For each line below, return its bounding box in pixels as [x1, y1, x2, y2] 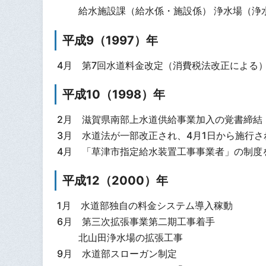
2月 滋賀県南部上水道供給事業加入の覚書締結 [56, 113, 262, 125]
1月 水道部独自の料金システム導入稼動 [56, 199, 233, 212]
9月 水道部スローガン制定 [56, 248, 177, 260]
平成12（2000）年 [62, 173, 168, 188]
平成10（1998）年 [62, 87, 165, 102]
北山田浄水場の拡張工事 [56, 232, 183, 244]
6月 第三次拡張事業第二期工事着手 [56, 216, 215, 228]
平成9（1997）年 [62, 33, 158, 48]
